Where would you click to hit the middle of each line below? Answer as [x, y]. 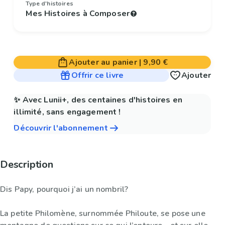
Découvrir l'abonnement [61, 128]
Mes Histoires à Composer [78, 14]
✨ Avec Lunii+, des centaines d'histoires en [98, 100]
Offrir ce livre [98, 76]
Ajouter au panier [103, 63]
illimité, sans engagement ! [67, 112]
